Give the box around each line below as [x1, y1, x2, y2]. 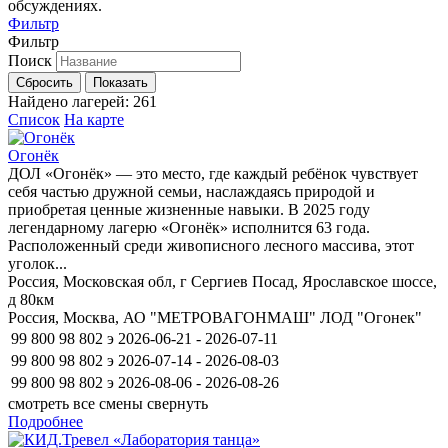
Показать [93, 74, 148, 90]
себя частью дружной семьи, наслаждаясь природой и [8, 182, 375, 200]
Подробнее [8, 412, 83, 430]
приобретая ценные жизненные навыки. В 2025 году [8, 200, 370, 218]
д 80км [8, 290, 54, 308]
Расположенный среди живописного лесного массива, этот [8, 236, 414, 254]
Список [8, 110, 60, 128]
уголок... [8, 254, 67, 272]
